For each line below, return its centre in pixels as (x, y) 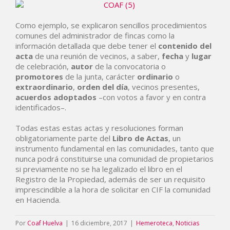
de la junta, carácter (100, 76)
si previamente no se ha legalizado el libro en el (99, 169)
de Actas (151, 138)
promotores (39, 76)
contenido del (184, 46)
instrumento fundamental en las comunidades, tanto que (115, 148)
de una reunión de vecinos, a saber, (97, 56)
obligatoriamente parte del (64, 138)
